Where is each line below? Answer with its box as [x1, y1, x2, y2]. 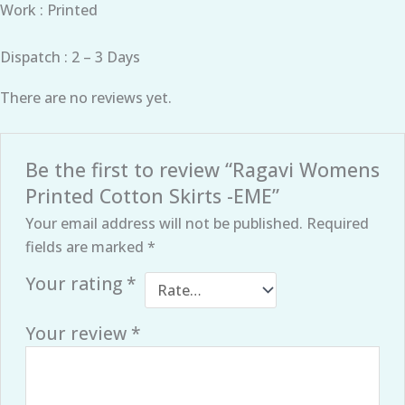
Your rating [24, 271, 127, 297]
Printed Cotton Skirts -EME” [24, 183, 279, 210]
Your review [24, 321, 131, 346]
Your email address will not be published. [24, 213, 303, 234]
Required [306, 213, 369, 234]
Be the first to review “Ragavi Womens [24, 156, 380, 184]
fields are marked [24, 237, 147, 258]
